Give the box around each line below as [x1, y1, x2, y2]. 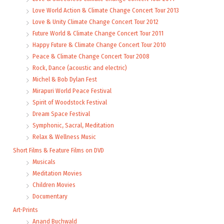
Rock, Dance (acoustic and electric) [32, 63, 127, 71]
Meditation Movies [32, 169, 82, 177]
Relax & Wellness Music [32, 132, 96, 140]
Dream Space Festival [32, 109, 90, 117]
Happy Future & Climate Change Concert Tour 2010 [32, 40, 166, 48]
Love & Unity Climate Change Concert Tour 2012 [32, 17, 158, 25]
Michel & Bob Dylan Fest [32, 75, 97, 83]
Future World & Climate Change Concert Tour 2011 [32, 29, 163, 37]
